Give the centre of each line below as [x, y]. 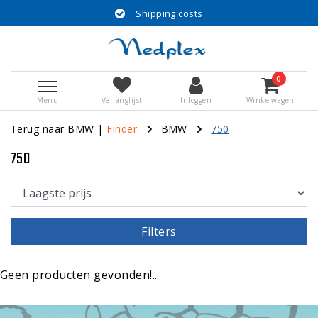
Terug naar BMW [53, 128]
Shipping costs [169, 13]
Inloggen [196, 100]
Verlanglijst [122, 100]
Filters [159, 231]
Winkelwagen [270, 100]
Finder [122, 128]
